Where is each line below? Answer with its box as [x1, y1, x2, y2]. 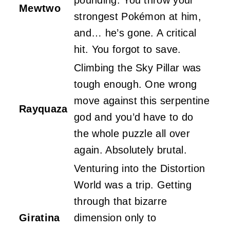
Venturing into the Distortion [74, 162, 205, 174]
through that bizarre [74, 195, 167, 207]
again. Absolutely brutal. [74, 144, 187, 156]
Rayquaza [19, 103, 68, 114]
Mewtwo [19, 2, 61, 14]
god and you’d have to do [74, 111, 194, 123]
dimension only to [74, 212, 157, 223]
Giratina [19, 212, 60, 223]
